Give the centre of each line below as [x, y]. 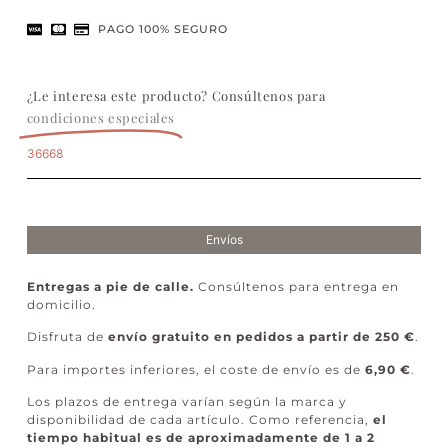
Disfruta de [67, 337]
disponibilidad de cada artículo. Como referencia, [199, 420]
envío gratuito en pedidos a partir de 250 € [261, 337]
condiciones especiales [101, 118]
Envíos [224, 240]
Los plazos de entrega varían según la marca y [186, 402]
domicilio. [61, 305]
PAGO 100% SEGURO [163, 29]
